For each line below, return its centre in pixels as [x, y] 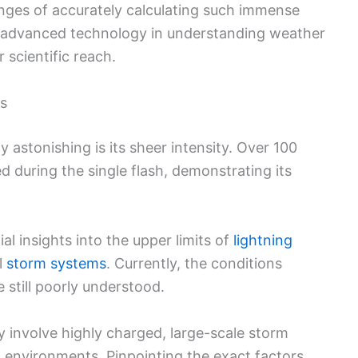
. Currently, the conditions [194, 263]
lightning [263, 240]
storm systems [56, 263]
